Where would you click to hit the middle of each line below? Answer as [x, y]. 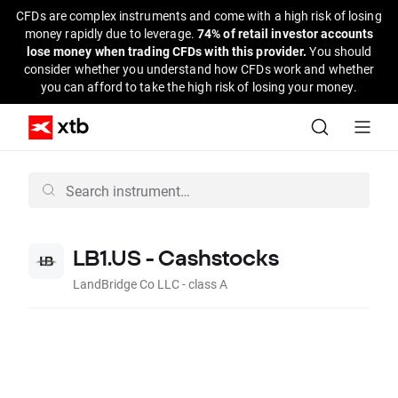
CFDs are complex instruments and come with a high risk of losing [199, 16]
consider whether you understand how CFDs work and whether [199, 69]
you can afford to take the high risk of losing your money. [199, 87]
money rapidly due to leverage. [111, 33]
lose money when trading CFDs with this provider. [168, 51]
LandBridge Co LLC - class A [150, 284]
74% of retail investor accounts [286, 33]
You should [341, 51]
